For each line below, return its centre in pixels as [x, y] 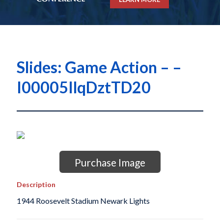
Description [36, 185]
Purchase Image [110, 163]
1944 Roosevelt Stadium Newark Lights [83, 200]
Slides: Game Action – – [99, 67]
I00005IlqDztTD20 [83, 87]
